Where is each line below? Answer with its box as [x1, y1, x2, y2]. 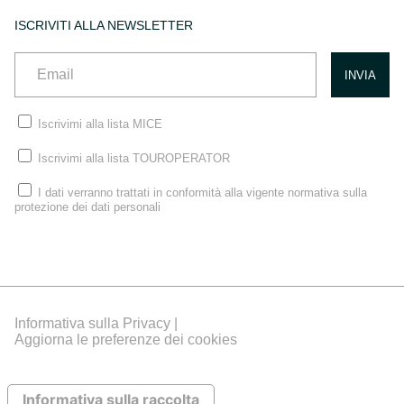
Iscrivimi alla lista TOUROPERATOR [38, 151, 230, 166]
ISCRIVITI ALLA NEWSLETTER [14, 18, 193, 33]
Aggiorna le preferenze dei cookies [14, 332, 237, 348]
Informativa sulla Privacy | [14, 316, 178, 332]
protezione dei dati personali [14, 200, 161, 215]
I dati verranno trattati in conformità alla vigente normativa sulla [38, 186, 367, 200]
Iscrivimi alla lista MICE [38, 117, 162, 132]
